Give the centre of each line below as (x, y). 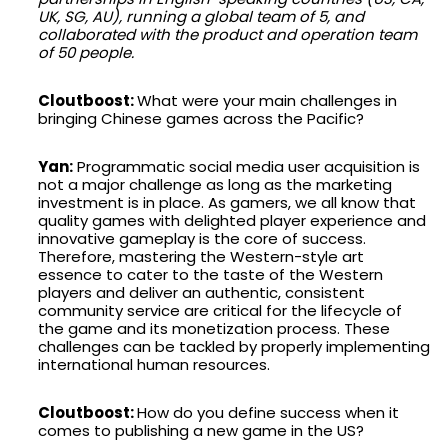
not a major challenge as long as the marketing (215, 184)
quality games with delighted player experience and (232, 220)
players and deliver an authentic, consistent (201, 292)
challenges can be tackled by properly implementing (234, 346)
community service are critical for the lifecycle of (220, 310)
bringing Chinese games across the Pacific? (201, 118)
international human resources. (154, 364)
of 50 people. (86, 52)
